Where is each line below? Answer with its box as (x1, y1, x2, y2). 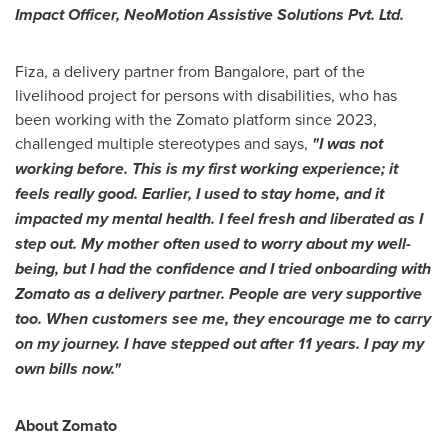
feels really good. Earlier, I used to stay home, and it (15, 181, 384, 205)
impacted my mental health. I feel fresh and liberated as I (15, 206, 423, 230)
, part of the (285, 59, 365, 82)
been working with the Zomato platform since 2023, (15, 107, 377, 130)
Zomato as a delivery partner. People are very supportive (15, 281, 422, 305)
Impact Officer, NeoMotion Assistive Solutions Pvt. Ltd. (15, 2, 404, 26)
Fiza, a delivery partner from (15, 59, 214, 82)
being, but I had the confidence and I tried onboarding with (15, 256, 431, 280)
